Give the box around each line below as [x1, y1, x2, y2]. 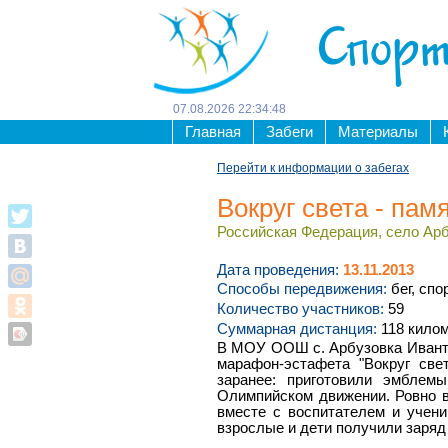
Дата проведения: [217, 261, 339, 278]
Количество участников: [217, 301, 384, 317]
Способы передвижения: [217, 281, 387, 298]
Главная [185, 124, 241, 140]
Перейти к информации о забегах [217, 161, 409, 174]
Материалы [338, 124, 418, 140]
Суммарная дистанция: [217, 320, 377, 337]
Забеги [266, 124, 313, 140]
